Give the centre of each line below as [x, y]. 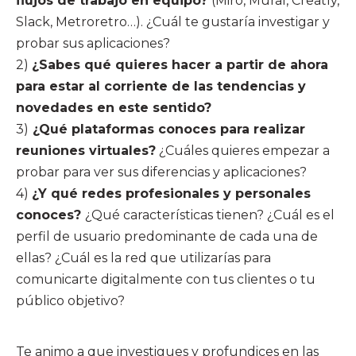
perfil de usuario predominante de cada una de [167, 236]
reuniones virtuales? [86, 150]
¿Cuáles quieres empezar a [243, 150]
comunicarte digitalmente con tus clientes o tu [166, 279]
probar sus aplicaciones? [93, 43]
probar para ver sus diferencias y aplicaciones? [161, 172]
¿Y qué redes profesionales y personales [171, 193]
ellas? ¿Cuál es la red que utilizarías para [143, 257]
